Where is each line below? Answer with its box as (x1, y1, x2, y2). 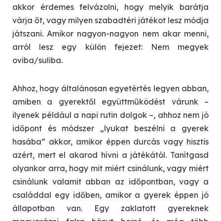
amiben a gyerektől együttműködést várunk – (12, 96, 209, 107)
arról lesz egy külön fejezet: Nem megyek (12, 41, 209, 52)
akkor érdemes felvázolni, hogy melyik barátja (12, 1, 209, 12)
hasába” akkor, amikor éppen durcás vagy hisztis (12, 136, 209, 147)
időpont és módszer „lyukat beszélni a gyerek (12, 123, 209, 133)
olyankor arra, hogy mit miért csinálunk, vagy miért (12, 163, 209, 173)
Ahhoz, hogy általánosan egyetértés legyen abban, (12, 83, 209, 93)
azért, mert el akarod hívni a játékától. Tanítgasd (12, 149, 209, 160)
